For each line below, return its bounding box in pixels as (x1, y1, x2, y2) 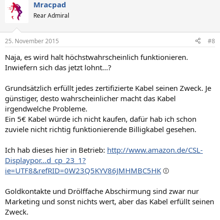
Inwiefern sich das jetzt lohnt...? (5, 62, 111, 72)
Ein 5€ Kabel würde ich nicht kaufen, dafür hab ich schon (5, 113, 196, 124)
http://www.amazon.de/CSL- (107, 144, 203, 155)
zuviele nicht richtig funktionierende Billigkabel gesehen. (5, 124, 196, 134)
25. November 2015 (5, 36, 59, 45)
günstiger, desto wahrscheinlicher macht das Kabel (5, 93, 176, 103)
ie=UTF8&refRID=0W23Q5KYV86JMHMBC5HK (5, 165, 161, 175)
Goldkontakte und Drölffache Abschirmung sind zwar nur (5, 186, 199, 196)
